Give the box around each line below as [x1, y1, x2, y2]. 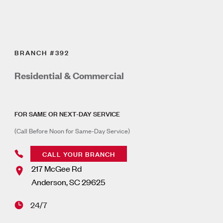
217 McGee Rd [31, 163, 82, 174]
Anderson [31, 176, 67, 188]
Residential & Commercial [14, 69, 124, 82]
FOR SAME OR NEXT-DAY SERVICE [14, 108, 120, 119]
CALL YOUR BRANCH [42, 148, 115, 159]
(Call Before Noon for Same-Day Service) [14, 126, 130, 136]
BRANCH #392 [14, 47, 70, 58]
